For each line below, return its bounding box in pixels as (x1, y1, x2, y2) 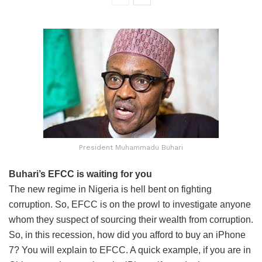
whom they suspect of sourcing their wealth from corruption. (9, 214, 253, 225)
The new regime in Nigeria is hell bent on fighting (9, 184, 212, 194)
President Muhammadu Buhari (79, 143, 183, 151)
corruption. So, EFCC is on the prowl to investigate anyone (9, 199, 251, 209)
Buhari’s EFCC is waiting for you (9, 168, 152, 179)
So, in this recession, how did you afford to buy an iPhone (9, 229, 246, 240)
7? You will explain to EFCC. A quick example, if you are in (9, 244, 251, 255)
